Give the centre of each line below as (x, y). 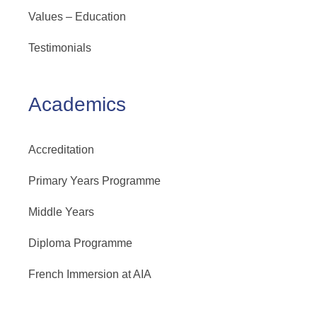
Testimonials (60, 48)
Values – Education (77, 17)
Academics (77, 104)
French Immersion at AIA (90, 274)
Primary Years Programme (94, 181)
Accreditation (61, 150)
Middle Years (61, 212)
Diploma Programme (80, 243)
